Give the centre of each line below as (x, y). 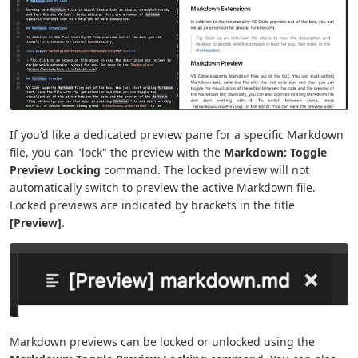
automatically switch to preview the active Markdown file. (163, 187)
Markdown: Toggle (275, 152)
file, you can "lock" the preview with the (117, 152)
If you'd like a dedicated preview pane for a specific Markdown (177, 134)
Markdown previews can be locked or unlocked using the (162, 342)
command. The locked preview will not (205, 169)
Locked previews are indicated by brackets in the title (152, 205)
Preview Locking (55, 169)
